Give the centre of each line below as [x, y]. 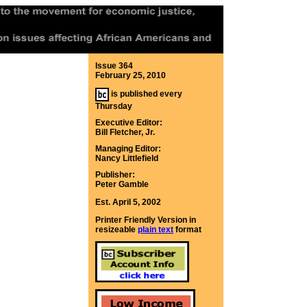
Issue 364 [114, 66]
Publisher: [115, 175]
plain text [156, 230]
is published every [147, 94]
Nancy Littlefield [127, 158]
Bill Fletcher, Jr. [125, 132]
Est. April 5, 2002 [128, 202]
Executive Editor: [129, 123]
